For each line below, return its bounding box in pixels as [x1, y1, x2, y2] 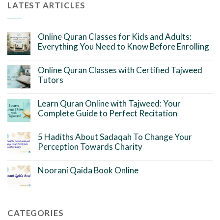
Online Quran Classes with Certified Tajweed [38, 65, 202, 76]
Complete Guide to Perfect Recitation [38, 108, 177, 119]
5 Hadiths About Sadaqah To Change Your [38, 132, 192, 142]
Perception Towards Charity [38, 141, 142, 152]
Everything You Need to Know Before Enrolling [38, 41, 209, 52]
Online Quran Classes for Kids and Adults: [38, 31, 192, 42]
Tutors [38, 75, 63, 85]
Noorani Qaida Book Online [38, 165, 138, 176]
